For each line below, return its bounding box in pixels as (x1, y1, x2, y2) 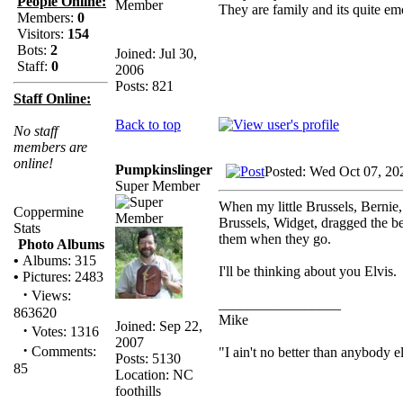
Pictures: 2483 (19, 269, 103, 284)
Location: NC (115, 366, 193, 382)
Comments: (28, 344, 96, 359)
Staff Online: (13, 91, 91, 106)
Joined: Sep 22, (115, 318, 202, 334)
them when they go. (219, 230, 331, 246)
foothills (115, 382, 161, 399)
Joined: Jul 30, (115, 45, 197, 61)
